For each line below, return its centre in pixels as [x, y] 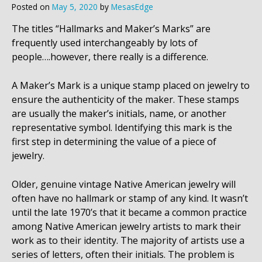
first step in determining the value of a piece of [114, 142]
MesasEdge [132, 7]
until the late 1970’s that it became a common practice [129, 213]
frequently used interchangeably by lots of [105, 43]
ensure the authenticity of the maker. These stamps [125, 100]
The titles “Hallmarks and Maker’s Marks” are [111, 29]
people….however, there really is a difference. [111, 57]
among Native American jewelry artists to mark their [126, 227]
